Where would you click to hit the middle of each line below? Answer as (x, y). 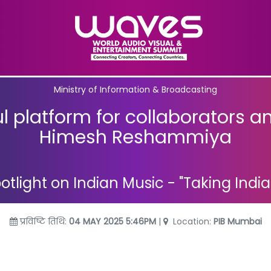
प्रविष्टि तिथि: (43, 221)
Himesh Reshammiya (135, 137)
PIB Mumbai (237, 221)
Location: (192, 221)
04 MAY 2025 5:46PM (113, 221)
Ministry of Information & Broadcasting (135, 89)
